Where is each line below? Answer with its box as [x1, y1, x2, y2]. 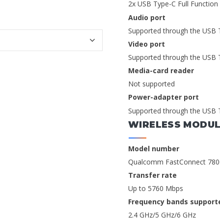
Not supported [128, 79, 175, 89]
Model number [128, 143, 179, 153]
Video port [128, 39, 165, 49]
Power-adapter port [128, 92, 199, 102]
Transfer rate [128, 170, 177, 180]
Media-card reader [128, 66, 194, 76]
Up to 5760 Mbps [128, 184, 183, 193]
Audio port [128, 12, 165, 22]
